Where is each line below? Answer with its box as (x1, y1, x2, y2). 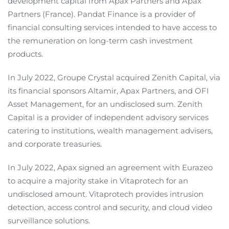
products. (8, 49, 43, 59)
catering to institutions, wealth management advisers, (8, 126, 213, 136)
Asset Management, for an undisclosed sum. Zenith (8, 99, 202, 109)
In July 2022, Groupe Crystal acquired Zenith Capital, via (8, 73, 220, 83)
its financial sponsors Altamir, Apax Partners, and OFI (8, 86, 209, 96)
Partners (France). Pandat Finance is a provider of (8, 9, 195, 19)
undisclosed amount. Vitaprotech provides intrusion (8, 189, 203, 199)
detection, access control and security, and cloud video (8, 202, 212, 213)
